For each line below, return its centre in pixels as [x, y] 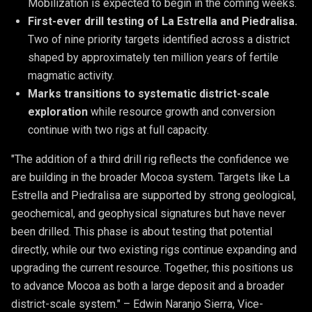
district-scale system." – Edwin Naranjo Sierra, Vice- [137, 304]
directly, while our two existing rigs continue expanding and [154, 250]
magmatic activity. [71, 76]
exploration [58, 112]
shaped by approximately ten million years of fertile [153, 57]
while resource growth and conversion [181, 112]
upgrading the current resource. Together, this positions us [152, 268]
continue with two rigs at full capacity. [118, 130]
